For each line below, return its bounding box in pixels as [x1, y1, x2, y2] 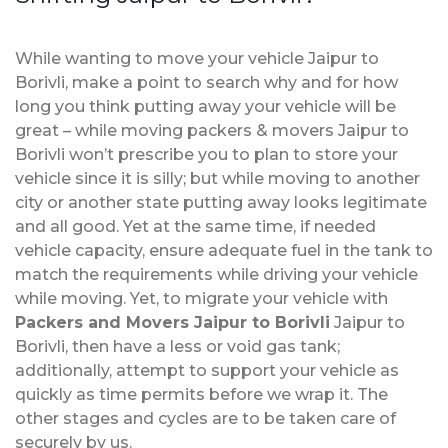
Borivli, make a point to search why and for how [15, 72, 398, 92]
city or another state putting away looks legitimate [15, 192, 427, 212]
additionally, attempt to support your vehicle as [15, 360, 399, 380]
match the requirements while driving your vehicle [15, 264, 418, 284]
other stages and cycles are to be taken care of [15, 408, 396, 428]
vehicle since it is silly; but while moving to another [15, 168, 420, 188]
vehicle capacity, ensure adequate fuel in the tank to [15, 240, 433, 260]
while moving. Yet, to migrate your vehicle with [15, 288, 388, 308]
